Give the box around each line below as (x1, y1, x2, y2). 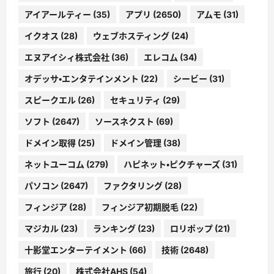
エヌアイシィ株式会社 (24, 51, 109, 62)
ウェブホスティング (93, 30, 169, 41)
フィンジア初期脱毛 (102, 201, 179, 212)
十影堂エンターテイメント (24, 244, 127, 255)
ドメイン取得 (24, 137, 76, 148)
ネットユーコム (24, 158, 84, 169)
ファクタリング (103, 180, 163, 191)
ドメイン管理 (110, 137, 161, 148)
